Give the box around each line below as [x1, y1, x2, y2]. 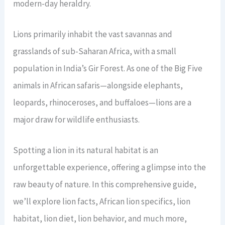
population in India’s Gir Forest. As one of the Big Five [13, 63, 203, 74]
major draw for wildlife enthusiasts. [13, 114, 140, 126]
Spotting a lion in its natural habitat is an [13, 145, 159, 156]
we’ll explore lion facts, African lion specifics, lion [13, 196, 191, 207]
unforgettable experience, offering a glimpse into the [13, 162, 206, 173]
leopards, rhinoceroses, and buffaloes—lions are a [13, 97, 192, 108]
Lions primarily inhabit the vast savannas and [13, 29, 173, 40]
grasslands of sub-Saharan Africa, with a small [13, 46, 177, 57]
